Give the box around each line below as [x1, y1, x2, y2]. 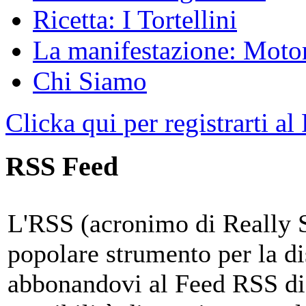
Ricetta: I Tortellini [33, 4, 237, 34]
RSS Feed [5, 151, 118, 182]
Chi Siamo [33, 66, 147, 96]
